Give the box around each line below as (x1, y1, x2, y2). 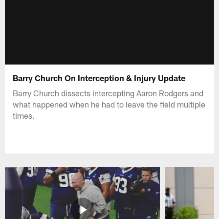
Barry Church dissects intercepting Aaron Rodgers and (13, 88, 204, 98)
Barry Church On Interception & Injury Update (13, 72, 186, 83)
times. (13, 110, 35, 120)
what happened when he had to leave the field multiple (13, 99, 206, 109)
